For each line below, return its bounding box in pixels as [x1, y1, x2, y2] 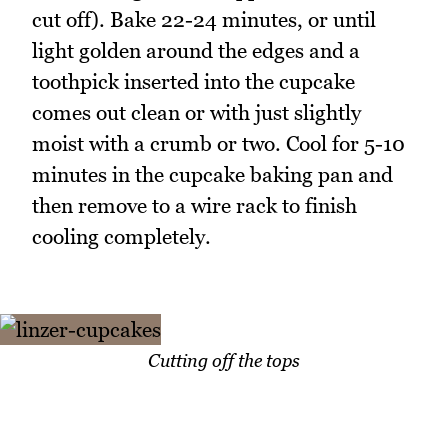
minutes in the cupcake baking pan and [32, 161, 393, 187]
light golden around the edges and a [32, 37, 360, 63]
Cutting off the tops [148, 350, 300, 372]
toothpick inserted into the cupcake [32, 68, 355, 94]
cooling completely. [32, 223, 211, 249]
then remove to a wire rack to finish [32, 192, 357, 218]
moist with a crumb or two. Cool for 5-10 [32, 130, 405, 156]
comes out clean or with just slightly [32, 99, 361, 125]
